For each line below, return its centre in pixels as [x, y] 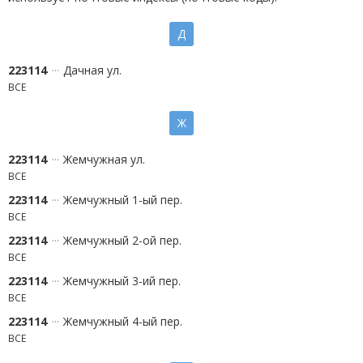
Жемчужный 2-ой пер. [122, 240]
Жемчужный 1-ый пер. [123, 200]
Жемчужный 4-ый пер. [123, 321]
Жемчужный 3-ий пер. [122, 281]
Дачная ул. [92, 70]
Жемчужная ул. [104, 159]
